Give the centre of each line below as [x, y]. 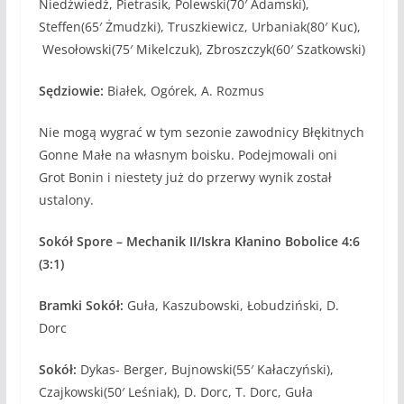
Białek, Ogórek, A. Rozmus [184, 90]
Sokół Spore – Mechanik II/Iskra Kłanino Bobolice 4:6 [199, 241]
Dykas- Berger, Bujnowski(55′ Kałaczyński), [205, 369]
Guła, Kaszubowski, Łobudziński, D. [231, 305]
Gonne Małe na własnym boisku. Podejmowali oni [188, 154]
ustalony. [66, 199]
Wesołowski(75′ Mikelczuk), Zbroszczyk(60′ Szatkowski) [202, 49]
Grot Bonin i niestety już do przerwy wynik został [185, 177]
